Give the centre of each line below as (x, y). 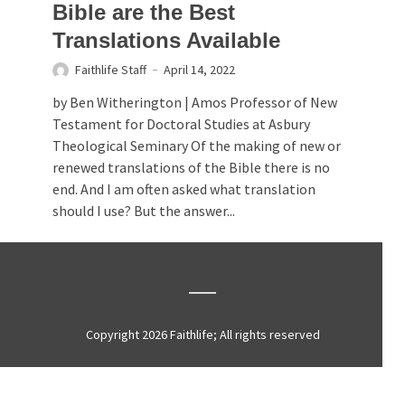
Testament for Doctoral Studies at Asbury (181, 124)
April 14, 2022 (199, 70)
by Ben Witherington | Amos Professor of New (195, 103)
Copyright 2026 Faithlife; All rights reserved (202, 335)
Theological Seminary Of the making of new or (197, 146)
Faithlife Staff (111, 70)
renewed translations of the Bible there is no (191, 168)
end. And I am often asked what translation (184, 189)
